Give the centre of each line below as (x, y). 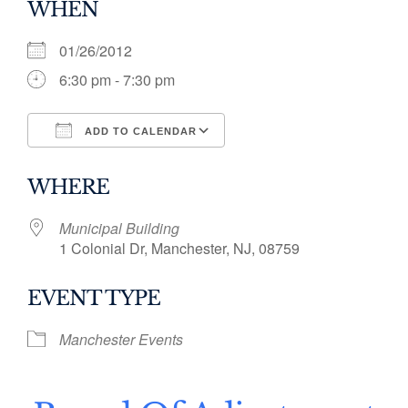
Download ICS (107, 163)
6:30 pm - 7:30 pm (117, 79)
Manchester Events (121, 339)
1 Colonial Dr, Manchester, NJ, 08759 (179, 248)
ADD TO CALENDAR (139, 131)
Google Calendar (298, 163)
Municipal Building (119, 228)
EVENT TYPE (94, 298)
